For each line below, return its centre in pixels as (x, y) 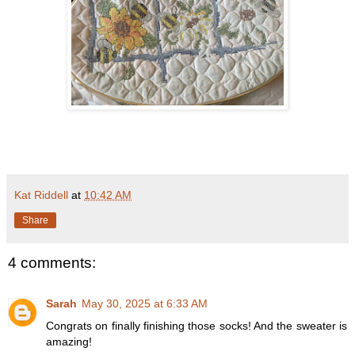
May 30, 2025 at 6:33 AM (145, 304)
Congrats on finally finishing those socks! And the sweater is (197, 326)
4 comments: (52, 262)
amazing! (69, 342)
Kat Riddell (41, 195)
